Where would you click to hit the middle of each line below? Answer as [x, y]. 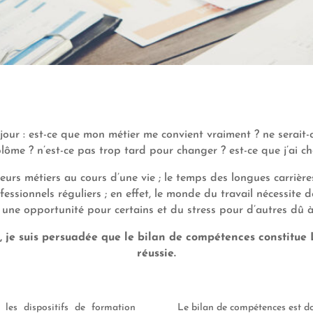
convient [184, 134]
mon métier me [122, 134]
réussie [155, 253]
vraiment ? [235, 134]
